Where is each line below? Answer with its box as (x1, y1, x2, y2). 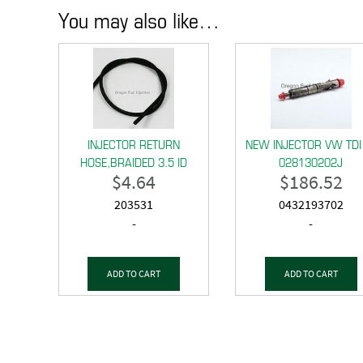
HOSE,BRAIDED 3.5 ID (80, 153, 188, 171)
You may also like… (58, 2, 220, 35)
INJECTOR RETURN (88, 135, 181, 153)
